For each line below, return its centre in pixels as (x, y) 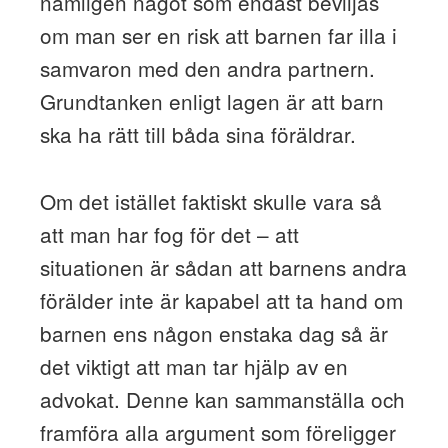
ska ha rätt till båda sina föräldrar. (197, 133)
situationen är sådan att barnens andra (223, 266)
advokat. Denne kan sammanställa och (222, 398)
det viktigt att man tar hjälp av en (193, 365)
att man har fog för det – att (169, 233)
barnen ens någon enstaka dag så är (213, 332)
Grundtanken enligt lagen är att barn (211, 100)
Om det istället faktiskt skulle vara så (210, 200)
